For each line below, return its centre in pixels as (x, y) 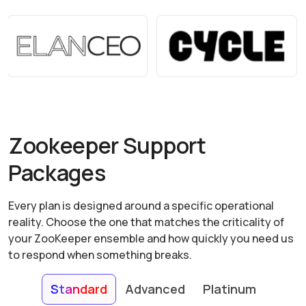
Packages (57, 173)
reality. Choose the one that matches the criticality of (146, 222)
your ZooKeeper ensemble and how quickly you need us (151, 239)
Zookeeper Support (107, 146)
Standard (79, 289)
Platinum (229, 289)
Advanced (155, 289)
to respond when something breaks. (100, 255)
